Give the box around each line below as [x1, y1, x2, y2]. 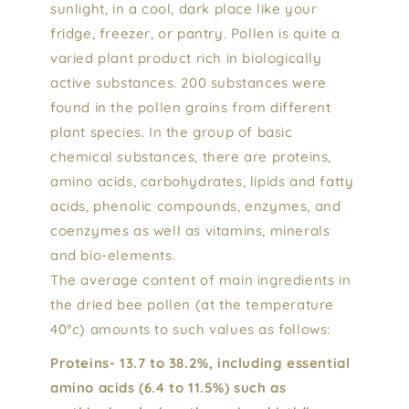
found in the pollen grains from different [50, 98, 331, 116]
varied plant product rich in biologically [50, 48, 322, 67]
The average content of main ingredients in [50, 270, 351, 288]
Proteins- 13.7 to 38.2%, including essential [50, 353, 351, 372]
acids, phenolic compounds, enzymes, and [50, 196, 341, 215]
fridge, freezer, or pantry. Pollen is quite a [50, 24, 341, 42]
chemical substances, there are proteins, [50, 147, 332, 165]
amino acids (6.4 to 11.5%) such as [50, 378, 287, 396]
